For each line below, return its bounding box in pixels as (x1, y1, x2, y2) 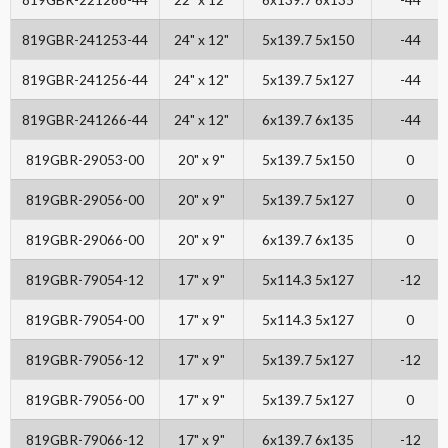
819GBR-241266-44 (22, 111, 148, 129)
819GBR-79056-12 (26, 351, 144, 369)
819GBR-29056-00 (26, 191, 144, 209)
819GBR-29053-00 (26, 151, 144, 169)
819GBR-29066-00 (26, 231, 144, 249)
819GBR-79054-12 (26, 271, 144, 289)
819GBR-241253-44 (22, 31, 148, 49)
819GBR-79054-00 (26, 311, 144, 329)
